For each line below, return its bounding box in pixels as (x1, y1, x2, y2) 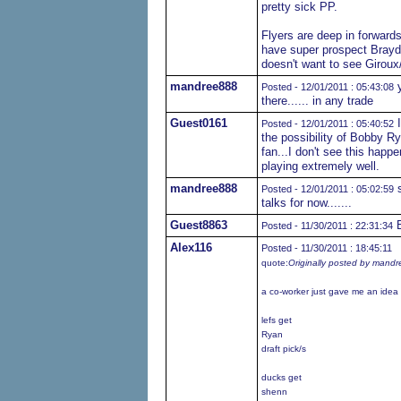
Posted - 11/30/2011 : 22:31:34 (260, 220, 393, 231)
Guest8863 (169, 218, 227, 232)
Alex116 (169, 241, 212, 254)
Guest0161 (169, 116, 227, 130)
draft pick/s (260, 344, 306, 354)
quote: (260, 258, 288, 268)
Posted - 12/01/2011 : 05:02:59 (260, 183, 394, 194)
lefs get (260, 315, 292, 325)
